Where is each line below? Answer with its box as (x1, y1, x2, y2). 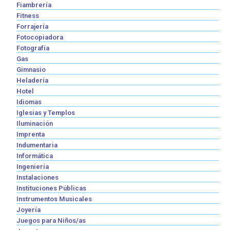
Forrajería (16, 23, 49, 31)
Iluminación (16, 120, 53, 128)
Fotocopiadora (16, 33, 64, 42)
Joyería (16, 206, 41, 214)
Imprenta (16, 130, 45, 139)
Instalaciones (16, 174, 59, 182)
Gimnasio (16, 66, 46, 74)
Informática (16, 152, 53, 160)
